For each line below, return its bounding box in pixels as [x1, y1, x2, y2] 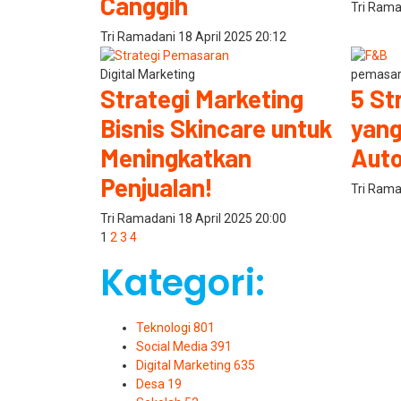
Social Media [136, 339, 210, 354]
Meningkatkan [100, 142, 252, 174]
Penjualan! [100, 172, 213, 203]
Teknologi [136, 320, 193, 336]
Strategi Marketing [100, 83, 303, 115]
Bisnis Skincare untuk [100, 113, 332, 144]
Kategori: [100, 258, 265, 309]
